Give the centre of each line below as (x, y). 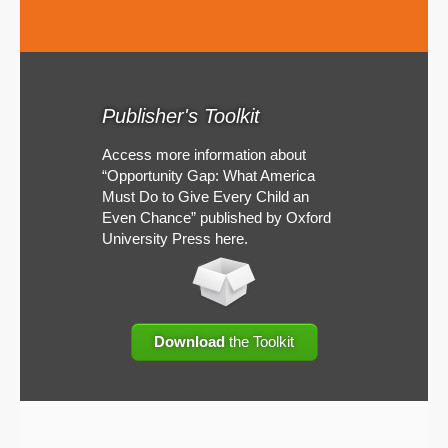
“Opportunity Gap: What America (208, 175)
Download (189, 342)
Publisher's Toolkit (180, 115)
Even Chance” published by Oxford (216, 217)
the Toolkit (259, 342)
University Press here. (174, 238)
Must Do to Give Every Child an (205, 196)
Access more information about (203, 154)
